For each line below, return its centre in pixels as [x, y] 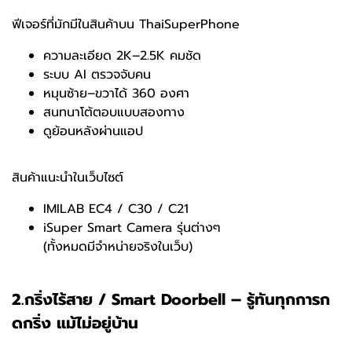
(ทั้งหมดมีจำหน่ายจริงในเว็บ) [118, 247]
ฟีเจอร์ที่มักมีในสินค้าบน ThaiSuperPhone [126, 25]
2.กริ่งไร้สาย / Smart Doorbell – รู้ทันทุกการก [171, 300]
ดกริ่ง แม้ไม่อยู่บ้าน [75, 323]
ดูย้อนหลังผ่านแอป [93, 132]
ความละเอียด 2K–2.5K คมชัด [122, 56]
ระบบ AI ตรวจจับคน [97, 75]
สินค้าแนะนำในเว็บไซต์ [68, 178]
